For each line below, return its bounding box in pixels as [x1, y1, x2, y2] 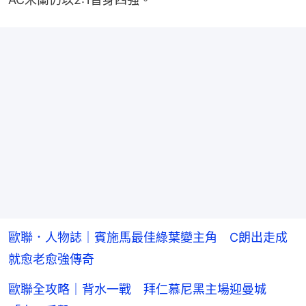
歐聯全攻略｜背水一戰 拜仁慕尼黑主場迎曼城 [8, 281, 266, 296]
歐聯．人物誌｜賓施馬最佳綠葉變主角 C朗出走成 [8, 229, 288, 245]
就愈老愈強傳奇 [8, 251, 94, 266]
